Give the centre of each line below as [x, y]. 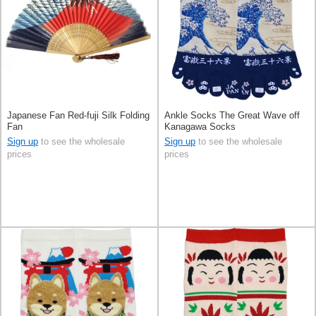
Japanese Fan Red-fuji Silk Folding [78, 116]
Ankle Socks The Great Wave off [232, 116]
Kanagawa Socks [200, 127]
